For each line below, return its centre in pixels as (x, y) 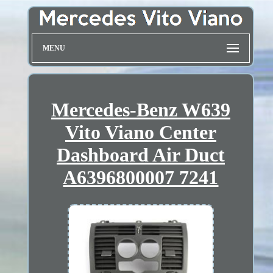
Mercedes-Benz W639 (140, 109)
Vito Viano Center (140, 132)
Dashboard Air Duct (140, 154)
